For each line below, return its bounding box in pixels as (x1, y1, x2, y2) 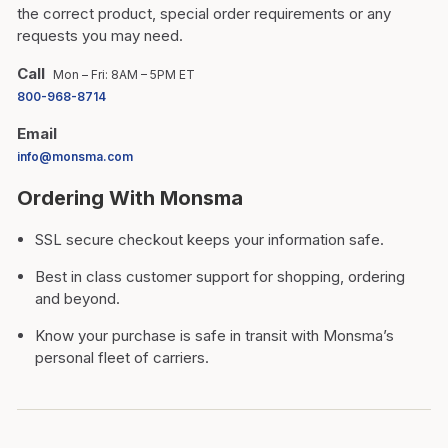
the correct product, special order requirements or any (17, 4, 391, 23)
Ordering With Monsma (17, 186, 243, 210)
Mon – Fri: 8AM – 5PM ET (53, 67, 195, 82)
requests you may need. (17, 26, 183, 45)
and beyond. (35, 289, 120, 308)
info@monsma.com (17, 149, 133, 164)
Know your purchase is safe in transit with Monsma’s (35, 326, 394, 345)
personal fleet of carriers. (35, 348, 209, 367)
